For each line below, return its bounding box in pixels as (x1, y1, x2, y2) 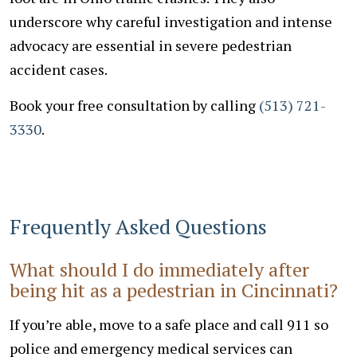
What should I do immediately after (10, 256, 309, 282)
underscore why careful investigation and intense (10, 11, 332, 31)
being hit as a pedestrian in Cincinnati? (10, 277, 338, 303)
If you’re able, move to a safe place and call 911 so (10, 314, 328, 334)
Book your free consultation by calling (10, 95, 259, 115)
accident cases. (10, 59, 108, 79)
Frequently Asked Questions (10, 212, 267, 240)
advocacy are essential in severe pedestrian (10, 35, 292, 55)
